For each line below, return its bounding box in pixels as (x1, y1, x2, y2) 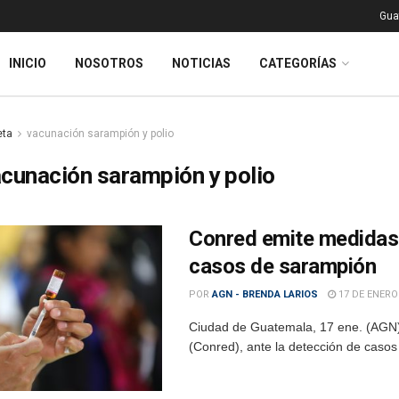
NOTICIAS (172, 56, 231, 70)
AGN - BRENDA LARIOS (212, 289, 318, 300)
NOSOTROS (75, 56, 143, 70)
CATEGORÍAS (259, 56, 337, 70)
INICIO (9, 56, 46, 70)
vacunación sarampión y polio (27, 127, 174, 140)
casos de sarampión (189, 254, 377, 279)
